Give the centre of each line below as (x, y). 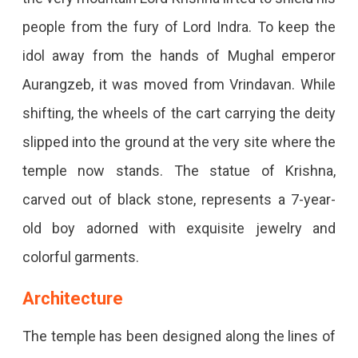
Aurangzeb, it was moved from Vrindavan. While (179, 85)
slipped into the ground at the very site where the (179, 142)
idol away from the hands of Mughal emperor (179, 56)
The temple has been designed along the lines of (179, 336)
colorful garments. (80, 257)
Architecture (72, 299)
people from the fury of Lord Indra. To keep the (179, 27)
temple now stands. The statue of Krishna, (179, 171)
